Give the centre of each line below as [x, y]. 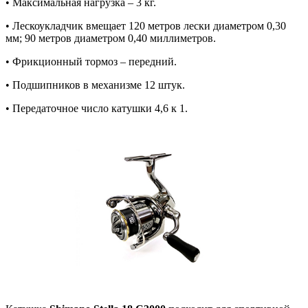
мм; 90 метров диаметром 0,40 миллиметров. [111, 38]
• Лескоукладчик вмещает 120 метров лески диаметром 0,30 [146, 26]
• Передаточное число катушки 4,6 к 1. [97, 109]
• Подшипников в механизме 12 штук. [95, 85]
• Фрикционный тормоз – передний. [91, 62]
